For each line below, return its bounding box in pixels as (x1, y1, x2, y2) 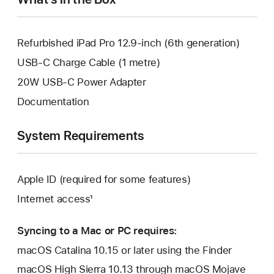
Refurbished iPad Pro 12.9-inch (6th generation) (17, 37, 240, 50)
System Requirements (17, 127, 144, 143)
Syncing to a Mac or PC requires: (17, 224, 178, 237)
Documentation (17, 95, 89, 108)
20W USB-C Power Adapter (17, 75, 146, 88)
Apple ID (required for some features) (17, 172, 191, 185)
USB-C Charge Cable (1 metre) (17, 56, 160, 69)
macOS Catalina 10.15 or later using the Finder (17, 243, 232, 256)
